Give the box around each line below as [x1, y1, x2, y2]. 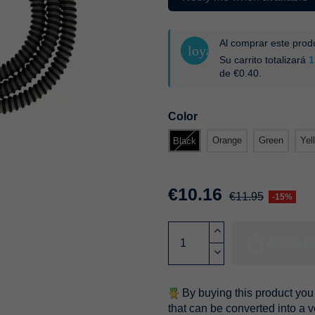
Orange [212, 135, 242, 146]
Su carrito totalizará [219, 53, 309, 65]
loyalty [188, 42, 228, 58]
